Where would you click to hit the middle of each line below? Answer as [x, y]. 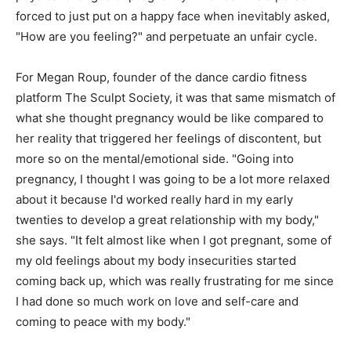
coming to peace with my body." [103, 322]
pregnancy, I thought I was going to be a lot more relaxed [173, 179]
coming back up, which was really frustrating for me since [175, 281]
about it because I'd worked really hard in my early [154, 200]
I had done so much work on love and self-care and [157, 302]
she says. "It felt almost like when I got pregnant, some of [174, 241]
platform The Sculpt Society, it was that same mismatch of [175, 98]
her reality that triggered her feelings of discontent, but [168, 139]
